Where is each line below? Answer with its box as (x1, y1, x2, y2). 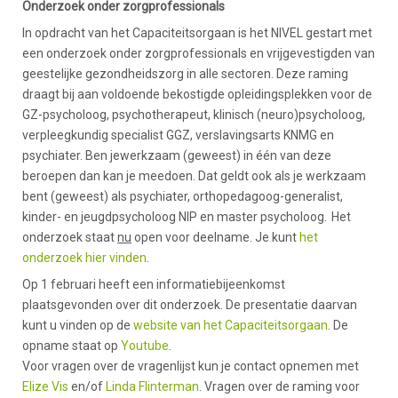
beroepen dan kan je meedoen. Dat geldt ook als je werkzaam (22, 169, 366, 184)
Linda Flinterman (106, 379, 199, 394)
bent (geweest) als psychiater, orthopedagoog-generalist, (22, 189, 343, 204)
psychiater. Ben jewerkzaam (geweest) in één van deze (22, 148, 331, 163)
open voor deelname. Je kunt (131, 230, 299, 245)
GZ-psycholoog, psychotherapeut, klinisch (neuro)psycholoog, (22, 107, 365, 123)
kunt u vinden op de (22, 318, 133, 333)
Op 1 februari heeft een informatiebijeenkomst (22, 277, 285, 292)
